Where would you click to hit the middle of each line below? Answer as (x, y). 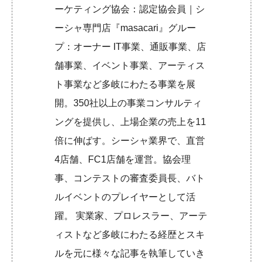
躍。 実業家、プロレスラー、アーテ (131, 216)
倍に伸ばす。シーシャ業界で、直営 (130, 141)
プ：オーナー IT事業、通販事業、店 (131, 47)
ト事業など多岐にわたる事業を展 (125, 85)
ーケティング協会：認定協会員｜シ (130, 9)
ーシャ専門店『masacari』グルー (126, 28)
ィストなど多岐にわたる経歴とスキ (130, 235)
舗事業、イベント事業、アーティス (130, 66)
